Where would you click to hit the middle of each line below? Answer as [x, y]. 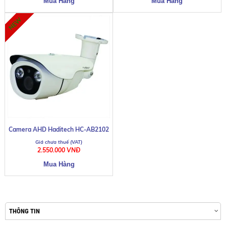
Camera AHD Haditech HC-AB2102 [59, 129]
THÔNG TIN [25, 211]
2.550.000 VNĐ [59, 150]
